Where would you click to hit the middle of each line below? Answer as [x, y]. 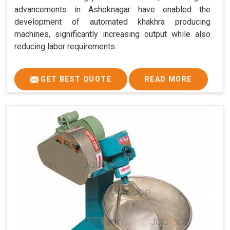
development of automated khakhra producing [112, 22]
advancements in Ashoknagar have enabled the [112, 10]
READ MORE [168, 79]
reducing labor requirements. [65, 47]
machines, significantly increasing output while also [112, 34]
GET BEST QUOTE [75, 79]
